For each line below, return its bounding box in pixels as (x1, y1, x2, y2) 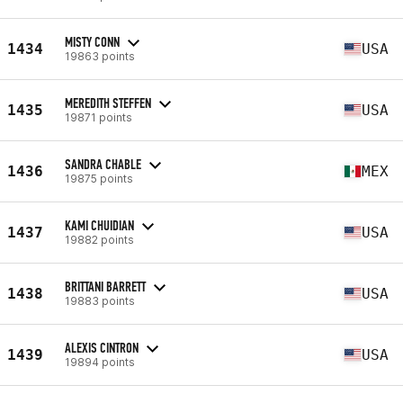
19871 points (65, 110, 132, 124)
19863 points (65, 49, 135, 63)
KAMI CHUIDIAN (65, 216, 134, 234)
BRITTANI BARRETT (65, 277, 146, 295)
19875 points (65, 171, 133, 185)
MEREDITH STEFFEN (65, 94, 151, 112)
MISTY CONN (65, 32, 120, 50)
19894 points (65, 354, 135, 369)
